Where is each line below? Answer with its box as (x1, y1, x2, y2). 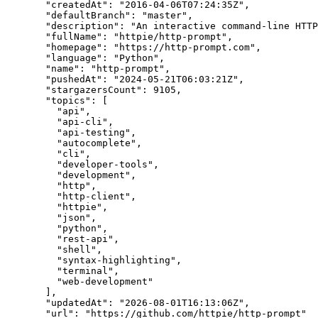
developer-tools (62, 158, 148, 170)
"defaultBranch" (45, 9, 131, 21)
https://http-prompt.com (119, 41, 250, 53)
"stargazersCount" (45, 84, 142, 95)
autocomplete (62, 137, 131, 148)
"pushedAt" (45, 73, 102, 84)
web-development (62, 275, 148, 287)
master (148, 9, 182, 21)
